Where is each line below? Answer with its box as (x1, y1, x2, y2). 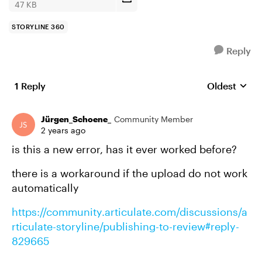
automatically (12, 181, 79, 194)
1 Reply (15, 80, 46, 91)
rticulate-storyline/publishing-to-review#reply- (12, 220, 239, 233)
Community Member (114, 114, 193, 124)
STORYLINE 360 (12, 23, 65, 30)
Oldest (207, 80, 236, 91)
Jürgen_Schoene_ (41, 114, 111, 124)
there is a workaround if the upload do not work (12, 167, 247, 180)
